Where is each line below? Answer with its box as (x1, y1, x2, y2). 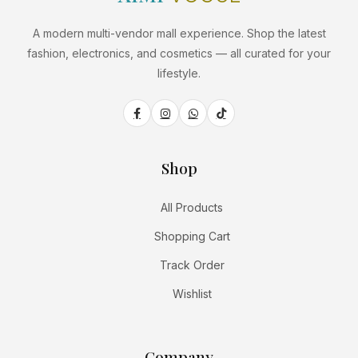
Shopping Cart (153, 229, 230, 244)
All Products (161, 201, 223, 215)
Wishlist (172, 287, 212, 301)
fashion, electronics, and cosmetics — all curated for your (27, 46, 331, 61)
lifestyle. (157, 66, 201, 81)
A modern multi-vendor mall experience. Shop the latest (32, 26, 326, 41)
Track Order (159, 258, 225, 272)
